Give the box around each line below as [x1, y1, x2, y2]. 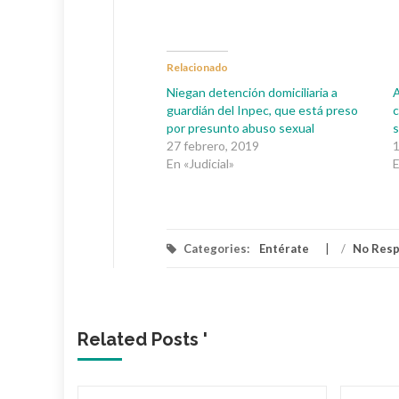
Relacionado [167, 61, 228, 74]
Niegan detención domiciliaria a [167, 85, 338, 100]
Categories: [181, 241, 252, 256]
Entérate [259, 241, 309, 256]
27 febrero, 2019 [167, 138, 259, 153]
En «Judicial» [167, 156, 234, 171]
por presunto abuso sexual [167, 120, 314, 135]
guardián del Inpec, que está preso [167, 102, 358, 118]
